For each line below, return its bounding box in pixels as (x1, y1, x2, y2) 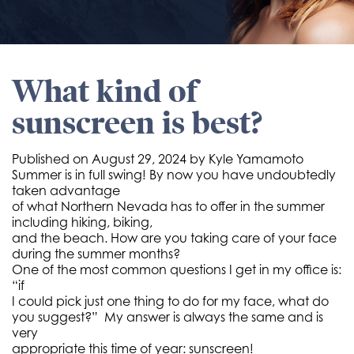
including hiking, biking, (12, 214, 153, 230)
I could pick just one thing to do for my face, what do (12, 293, 329, 309)
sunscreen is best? (12, 104, 262, 142)
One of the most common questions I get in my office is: (12, 262, 341, 277)
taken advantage (12, 183, 120, 198)
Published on (12, 151, 92, 167)
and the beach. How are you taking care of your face (12, 230, 337, 246)
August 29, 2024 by (92, 151, 209, 167)
